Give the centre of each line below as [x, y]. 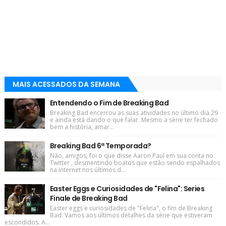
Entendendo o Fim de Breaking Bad [109, 103]
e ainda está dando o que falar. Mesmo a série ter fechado [134, 120]
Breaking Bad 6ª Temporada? [100, 146]
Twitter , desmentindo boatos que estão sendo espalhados [135, 163]
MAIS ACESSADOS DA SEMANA [66, 84]
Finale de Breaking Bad [89, 199]
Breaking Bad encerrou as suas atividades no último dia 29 [134, 113]
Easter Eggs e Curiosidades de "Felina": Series [127, 189]
